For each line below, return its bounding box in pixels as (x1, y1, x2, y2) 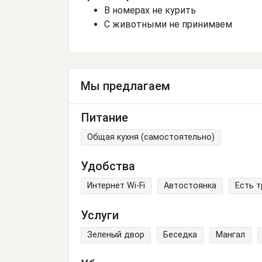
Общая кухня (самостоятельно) (87, 132, 215, 142)
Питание (81, 110, 128, 125)
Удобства (81, 159, 135, 174)
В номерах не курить (104, 5, 196, 16)
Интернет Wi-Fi (87, 181, 145, 191)
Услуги (81, 208, 119, 223)
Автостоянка (164, 181, 216, 191)
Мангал (216, 230, 245, 240)
